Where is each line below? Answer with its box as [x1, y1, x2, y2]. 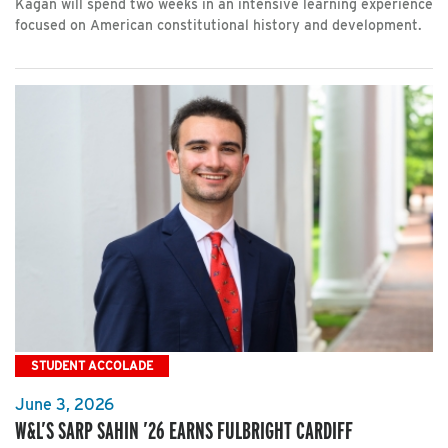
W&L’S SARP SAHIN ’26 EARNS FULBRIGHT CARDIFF [15, 416, 353, 446]
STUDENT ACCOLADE [31, 358, 153, 374]
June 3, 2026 [15, 395, 114, 415]
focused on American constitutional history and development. [15, 17, 422, 34]
